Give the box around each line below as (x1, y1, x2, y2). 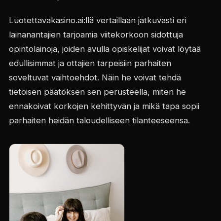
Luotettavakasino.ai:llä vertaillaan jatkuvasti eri (8, 15, 186, 25)
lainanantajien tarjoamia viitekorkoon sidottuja (8, 30, 183, 39)
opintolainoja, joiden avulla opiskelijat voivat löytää (8, 44, 201, 54)
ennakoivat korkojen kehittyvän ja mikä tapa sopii (8, 101, 199, 111)
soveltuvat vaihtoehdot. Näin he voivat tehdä (8, 73, 181, 82)
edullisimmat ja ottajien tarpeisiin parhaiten (8, 58, 171, 68)
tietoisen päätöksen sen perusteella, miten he (8, 87, 186, 97)
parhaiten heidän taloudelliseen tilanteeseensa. (8, 115, 190, 125)
